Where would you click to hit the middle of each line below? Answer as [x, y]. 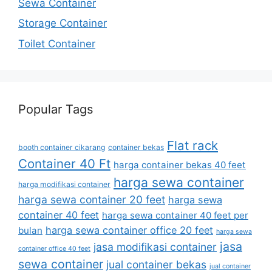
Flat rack [192, 145]
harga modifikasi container [64, 184]
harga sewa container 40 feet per [175, 215]
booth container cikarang [62, 147]
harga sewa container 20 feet [92, 199]
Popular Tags [56, 109]
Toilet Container [57, 43]
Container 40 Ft [64, 163]
